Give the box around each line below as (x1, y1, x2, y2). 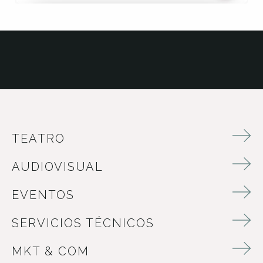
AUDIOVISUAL (12, 160, 103, 174)
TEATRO (12, 131, 65, 146)
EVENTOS (12, 188, 75, 203)
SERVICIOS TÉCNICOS (12, 216, 154, 231)
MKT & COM (12, 244, 89, 259)
